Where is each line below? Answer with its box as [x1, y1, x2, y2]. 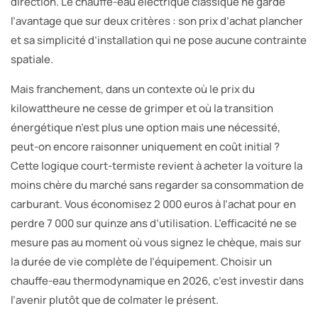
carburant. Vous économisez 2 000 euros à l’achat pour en [11, 196, 296, 212]
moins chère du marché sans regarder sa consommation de [11, 177, 304, 192]
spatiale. [11, 51, 53, 67]
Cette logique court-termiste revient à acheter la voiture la [11, 158, 302, 173]
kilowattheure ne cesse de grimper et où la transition [11, 100, 273, 116]
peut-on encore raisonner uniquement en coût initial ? [11, 138, 280, 154]
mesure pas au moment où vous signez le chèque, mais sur [11, 234, 302, 250]
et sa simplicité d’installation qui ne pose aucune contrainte [11, 32, 307, 48]
